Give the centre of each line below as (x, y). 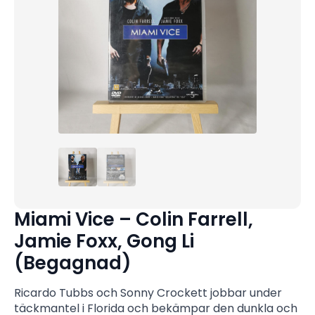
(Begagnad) (73, 263)
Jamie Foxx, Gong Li (104, 242)
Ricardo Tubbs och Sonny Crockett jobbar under (148, 293)
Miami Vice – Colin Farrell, (134, 220)
